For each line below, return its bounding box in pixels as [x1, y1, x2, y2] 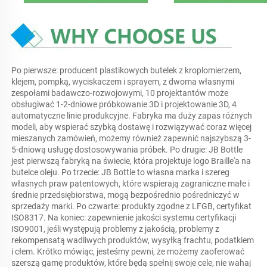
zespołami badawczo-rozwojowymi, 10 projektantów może [11, 88, 228, 98]
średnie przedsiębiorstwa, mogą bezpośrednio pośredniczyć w [11, 190, 240, 200]
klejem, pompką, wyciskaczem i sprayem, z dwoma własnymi [11, 77, 234, 87]
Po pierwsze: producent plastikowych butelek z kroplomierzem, [11, 66, 241, 76]
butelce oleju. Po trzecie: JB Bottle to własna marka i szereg [11, 167, 229, 178]
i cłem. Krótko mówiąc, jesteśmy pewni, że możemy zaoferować [11, 247, 244, 257]
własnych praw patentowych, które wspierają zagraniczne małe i [11, 179, 250, 189]
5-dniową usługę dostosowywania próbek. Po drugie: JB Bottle [11, 145, 243, 155]
